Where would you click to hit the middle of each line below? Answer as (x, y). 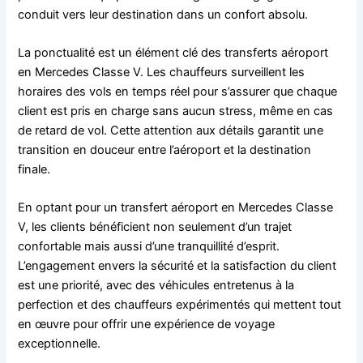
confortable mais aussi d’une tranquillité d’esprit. (149, 247)
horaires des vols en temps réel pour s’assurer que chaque (178, 92)
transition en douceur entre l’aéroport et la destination (165, 150)
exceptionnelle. (60, 344)
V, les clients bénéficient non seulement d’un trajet (155, 227)
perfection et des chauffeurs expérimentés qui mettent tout (180, 305)
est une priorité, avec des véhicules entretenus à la (156, 286)
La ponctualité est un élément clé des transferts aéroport (173, 53)
